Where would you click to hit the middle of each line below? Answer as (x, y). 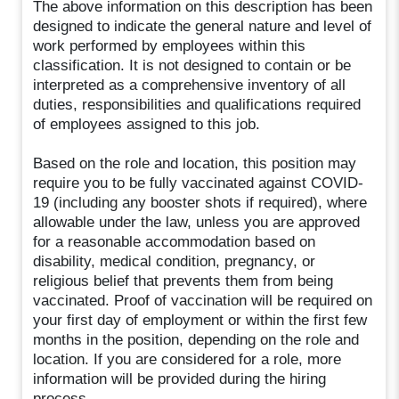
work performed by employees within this (170, 45)
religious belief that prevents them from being (183, 281)
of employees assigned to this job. (147, 124)
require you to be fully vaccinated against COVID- (199, 183)
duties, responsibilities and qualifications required (197, 104)
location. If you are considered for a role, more (187, 359)
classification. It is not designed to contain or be (192, 65)
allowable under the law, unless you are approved (197, 222)
